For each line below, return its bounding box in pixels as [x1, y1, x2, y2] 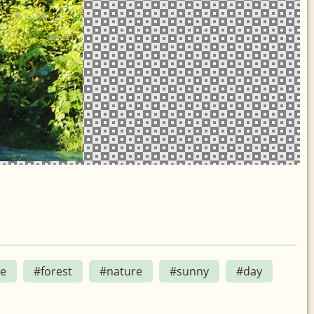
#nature [100, 263, 142, 279]
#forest [34, 263, 72, 279]
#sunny [170, 263, 209, 279]
